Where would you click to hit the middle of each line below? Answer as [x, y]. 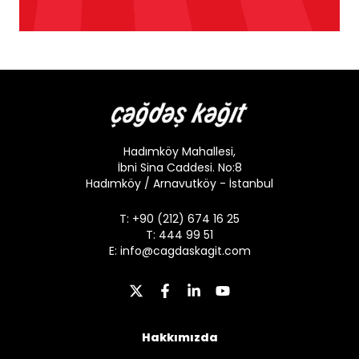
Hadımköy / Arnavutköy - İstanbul [179, 183]
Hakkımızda [179, 337]
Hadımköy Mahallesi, [179, 151]
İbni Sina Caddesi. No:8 [179, 167]
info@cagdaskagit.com [185, 250]
